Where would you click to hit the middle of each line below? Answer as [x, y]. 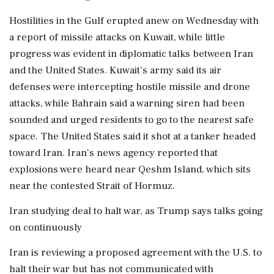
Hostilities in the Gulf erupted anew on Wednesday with [134, 21]
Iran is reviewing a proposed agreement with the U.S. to [135, 253]
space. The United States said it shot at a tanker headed [132, 136]
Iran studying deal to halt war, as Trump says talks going [136, 211]
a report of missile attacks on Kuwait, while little [117, 37]
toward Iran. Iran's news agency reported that [113, 153]
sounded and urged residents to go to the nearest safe [131, 120]
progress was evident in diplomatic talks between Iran [131, 54]
